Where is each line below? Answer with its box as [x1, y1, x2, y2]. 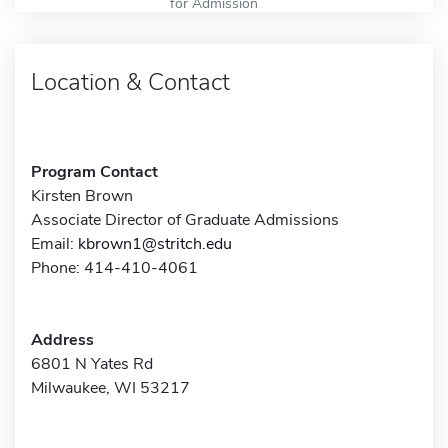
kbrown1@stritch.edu [78, 232, 232, 255]
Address [31, 328, 94, 351]
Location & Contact [31, 65, 230, 98]
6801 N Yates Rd [31, 352, 153, 375]
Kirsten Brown [31, 184, 133, 207]
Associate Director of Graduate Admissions [31, 208, 339, 231]
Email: [31, 232, 78, 255]
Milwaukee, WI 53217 [31, 376, 190, 399]
